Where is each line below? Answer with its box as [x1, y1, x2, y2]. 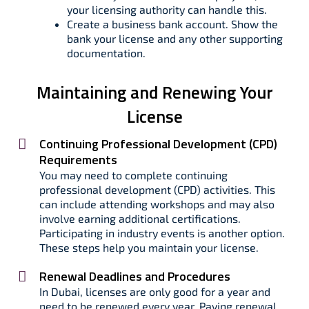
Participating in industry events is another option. [39, 226, 285, 239]
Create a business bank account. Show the [67, 17, 278, 30]
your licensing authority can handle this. [67, 3, 267, 16]
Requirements [39, 150, 117, 169]
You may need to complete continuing [39, 168, 228, 181]
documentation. [67, 46, 146, 59]
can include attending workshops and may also [39, 197, 275, 210]
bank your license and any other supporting [67, 32, 283, 45]
